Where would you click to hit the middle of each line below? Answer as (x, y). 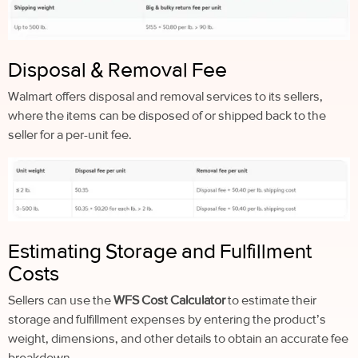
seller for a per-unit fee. (70, 135)
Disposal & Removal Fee (117, 70)
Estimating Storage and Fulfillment (160, 251)
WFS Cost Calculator (169, 300)
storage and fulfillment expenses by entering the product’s (167, 320)
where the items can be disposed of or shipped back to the (167, 116)
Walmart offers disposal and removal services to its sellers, (165, 97)
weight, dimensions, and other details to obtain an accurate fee (178, 339)
